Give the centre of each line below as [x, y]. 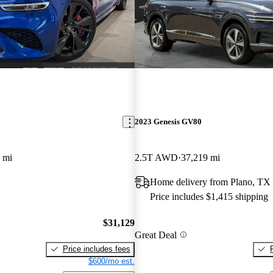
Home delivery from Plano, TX [210, 182]
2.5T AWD [156, 158]
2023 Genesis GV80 [168, 122]
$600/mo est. [111, 261]
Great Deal [155, 235]
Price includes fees [96, 249]
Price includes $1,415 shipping [209, 197]
